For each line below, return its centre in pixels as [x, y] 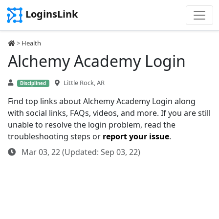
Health [31, 43]
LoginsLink [52, 14]
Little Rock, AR [84, 83]
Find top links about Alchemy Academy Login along [102, 101]
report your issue [136, 136]
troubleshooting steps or [55, 136]
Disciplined [33, 83]
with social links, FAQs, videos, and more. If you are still [109, 113]
